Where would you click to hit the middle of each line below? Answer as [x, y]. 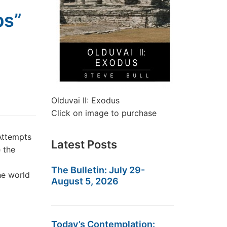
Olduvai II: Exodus [85, 100]
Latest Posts [84, 144]
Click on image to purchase [104, 113]
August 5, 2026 [85, 181]
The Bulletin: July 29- [98, 170]
